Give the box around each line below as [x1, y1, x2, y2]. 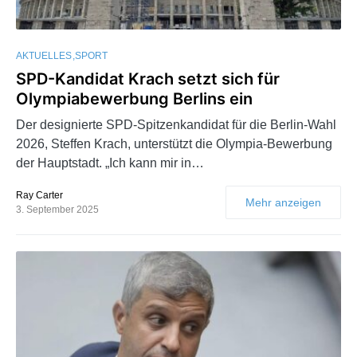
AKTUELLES [16, 50, 72, 62]
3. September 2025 [16, 204, 99, 216]
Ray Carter [16, 190, 63, 202]
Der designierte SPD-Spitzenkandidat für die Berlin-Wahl [16, 118, 336, 132]
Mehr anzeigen [245, 196, 321, 210]
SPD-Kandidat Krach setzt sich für [16, 69, 280, 89]
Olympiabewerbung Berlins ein [16, 89, 253, 109]
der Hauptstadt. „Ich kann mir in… [16, 156, 204, 171]
